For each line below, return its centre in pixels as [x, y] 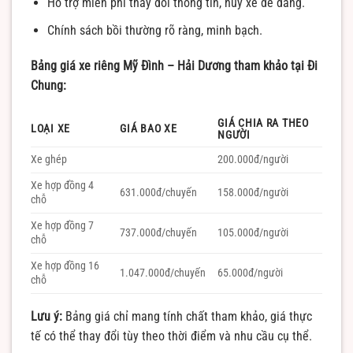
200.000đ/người [253, 160]
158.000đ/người [253, 193]
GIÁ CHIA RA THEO [263, 124]
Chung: [48, 86]
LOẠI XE [51, 129]
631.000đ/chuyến [159, 193]
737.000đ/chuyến [159, 233]
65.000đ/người [251, 273]
